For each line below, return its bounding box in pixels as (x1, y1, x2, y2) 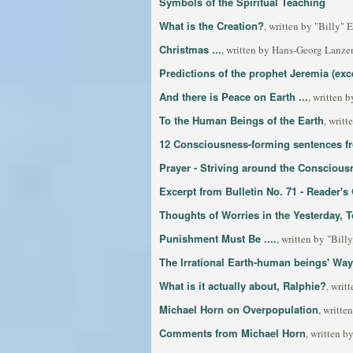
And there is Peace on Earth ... (159, 89, 308, 104)
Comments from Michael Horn (159, 325, 306, 340)
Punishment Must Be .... (159, 231, 277, 246)
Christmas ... (159, 42, 221, 57)
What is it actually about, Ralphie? (159, 278, 326, 293)
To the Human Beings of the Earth (159, 113, 324, 128)
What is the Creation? (159, 18, 264, 33)
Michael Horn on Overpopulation (159, 302, 318, 317)
